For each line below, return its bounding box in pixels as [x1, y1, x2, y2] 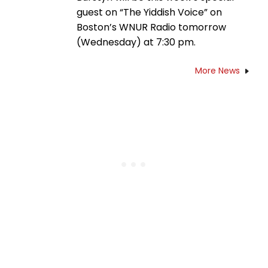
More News [195, 64, 240, 77]
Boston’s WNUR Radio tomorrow [77, 20, 226, 34]
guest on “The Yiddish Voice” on [77, 5, 222, 19]
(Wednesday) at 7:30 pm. [77, 35, 196, 49]
